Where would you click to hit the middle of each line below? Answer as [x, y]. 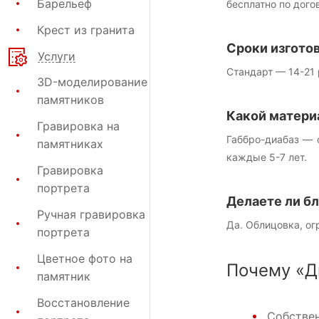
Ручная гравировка [91, 214]
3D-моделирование [92, 82]
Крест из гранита [86, 30]
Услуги [57, 56]
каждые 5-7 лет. [266, 157]
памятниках [70, 143]
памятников [70, 99]
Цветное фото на [85, 258]
